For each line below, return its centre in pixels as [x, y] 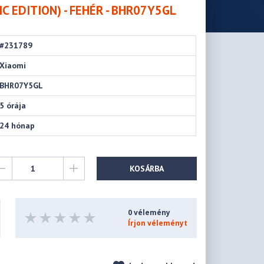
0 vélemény [149, 213]
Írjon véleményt [157, 223]
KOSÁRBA [146, 168]
